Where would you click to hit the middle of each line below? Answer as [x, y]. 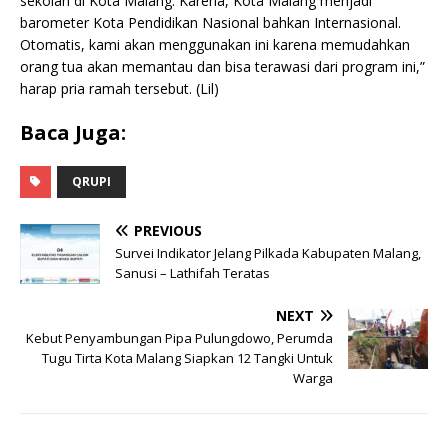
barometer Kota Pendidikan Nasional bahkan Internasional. [210, 22]
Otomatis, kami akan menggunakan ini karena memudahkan [215, 44]
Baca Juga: [73, 132]
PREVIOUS [168, 230]
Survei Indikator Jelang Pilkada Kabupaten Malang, [268, 252]
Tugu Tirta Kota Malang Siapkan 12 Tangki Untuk [187, 357]
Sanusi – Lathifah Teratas [194, 272]
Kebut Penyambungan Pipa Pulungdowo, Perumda [179, 337]
